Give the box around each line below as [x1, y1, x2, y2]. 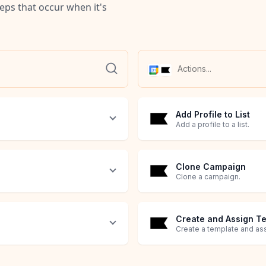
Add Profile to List [176, 109, 250, 120]
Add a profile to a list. [176, 120, 249, 129]
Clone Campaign [176, 161, 246, 172]
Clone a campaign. [176, 172, 240, 182]
